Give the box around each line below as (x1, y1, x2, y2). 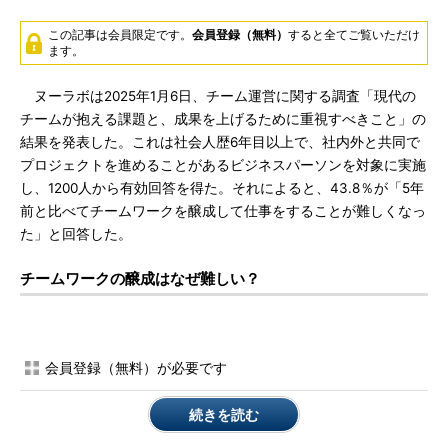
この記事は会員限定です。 (48, 27, 192, 42)
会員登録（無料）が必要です (45, 359, 227, 376)
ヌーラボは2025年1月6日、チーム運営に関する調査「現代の (20, 88, 416, 104)
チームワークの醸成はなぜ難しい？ (20, 269, 260, 288)
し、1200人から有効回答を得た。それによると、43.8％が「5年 (20, 180, 424, 196)
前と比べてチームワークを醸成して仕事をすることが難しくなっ (20, 203, 426, 219)
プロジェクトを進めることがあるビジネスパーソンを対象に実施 (20, 157, 426, 173)
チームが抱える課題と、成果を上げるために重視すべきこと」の (20, 111, 426, 127)
